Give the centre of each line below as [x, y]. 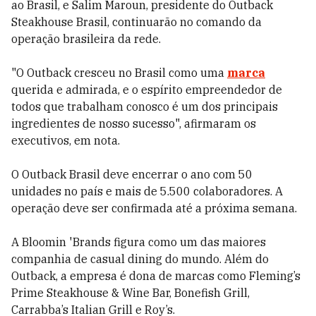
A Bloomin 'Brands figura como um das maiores [139, 242]
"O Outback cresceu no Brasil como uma [119, 73]
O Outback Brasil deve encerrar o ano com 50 [132, 174]
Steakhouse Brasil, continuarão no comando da [136, 22]
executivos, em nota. [66, 140]
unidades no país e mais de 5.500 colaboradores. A [147, 191]
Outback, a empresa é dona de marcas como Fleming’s [156, 276]
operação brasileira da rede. [86, 39]
